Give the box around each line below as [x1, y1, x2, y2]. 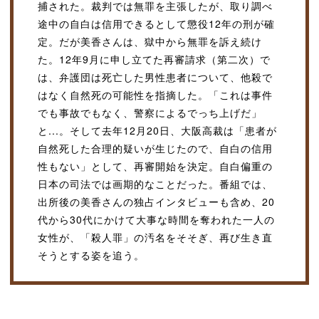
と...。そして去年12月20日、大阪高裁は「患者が [38, 123, 277, 138]
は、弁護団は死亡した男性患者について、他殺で [38, 70, 273, 85]
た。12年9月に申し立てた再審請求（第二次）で [38, 52, 271, 67]
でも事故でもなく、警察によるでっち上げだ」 [38, 105, 262, 120]
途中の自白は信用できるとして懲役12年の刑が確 [38, 16, 275, 31]
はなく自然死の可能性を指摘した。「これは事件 [38, 88, 273, 103]
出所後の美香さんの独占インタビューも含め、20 [38, 194, 275, 209]
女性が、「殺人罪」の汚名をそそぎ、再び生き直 [38, 230, 273, 245]
